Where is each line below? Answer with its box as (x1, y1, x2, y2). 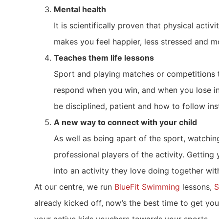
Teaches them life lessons (54, 53, 154, 63)
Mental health (54, 4, 106, 15)
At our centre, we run (34, 182, 114, 192)
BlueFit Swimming (114, 182, 180, 192)
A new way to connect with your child (54, 117, 197, 128)
